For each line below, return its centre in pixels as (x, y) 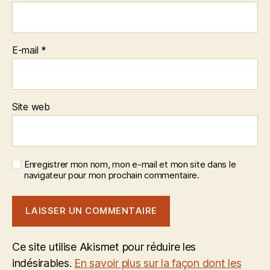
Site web (31, 106)
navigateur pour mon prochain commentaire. (112, 175)
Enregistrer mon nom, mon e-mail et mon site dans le (130, 164)
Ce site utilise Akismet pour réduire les (104, 246)
